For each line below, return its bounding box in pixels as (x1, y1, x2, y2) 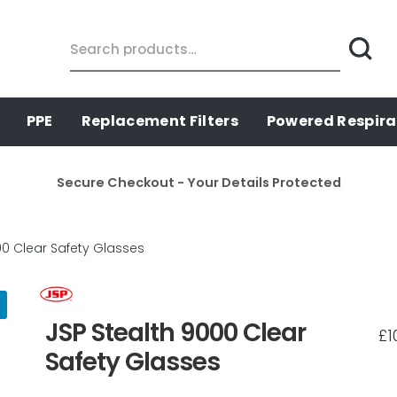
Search (68, 25, 113, 43)
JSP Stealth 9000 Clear (44, 315, 306, 351)
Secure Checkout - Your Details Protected (56, 173, 341, 191)
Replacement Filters (81, 111, 238, 132)
